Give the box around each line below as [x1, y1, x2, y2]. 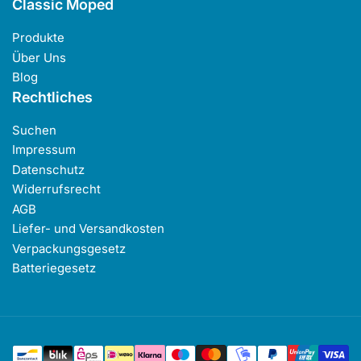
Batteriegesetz [12, 260, 96, 276]
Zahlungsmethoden [179, 336, 268, 349]
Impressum [12, 142, 76, 158]
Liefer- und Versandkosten [12, 221, 164, 237]
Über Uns [12, 49, 66, 65]
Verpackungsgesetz [12, 240, 126, 256]
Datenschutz [12, 161, 85, 177]
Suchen [12, 122, 56, 138]
